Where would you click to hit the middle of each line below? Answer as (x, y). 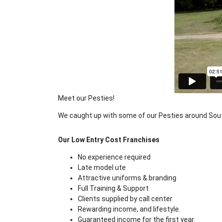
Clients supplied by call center (125, 199)
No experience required (114, 157)
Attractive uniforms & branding (127, 178)
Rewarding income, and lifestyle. (129, 209)
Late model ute (102, 167)
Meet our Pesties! (86, 98)
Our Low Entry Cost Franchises (109, 140)
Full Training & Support (113, 188)
